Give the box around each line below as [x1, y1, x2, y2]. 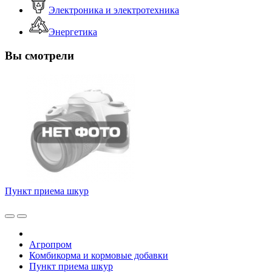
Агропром [29, 239, 72, 250]
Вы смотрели [5, 49, 74, 63]
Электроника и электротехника [49, 5, 179, 16]
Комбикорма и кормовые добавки [29, 250, 168, 260]
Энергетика [49, 27, 97, 38]
